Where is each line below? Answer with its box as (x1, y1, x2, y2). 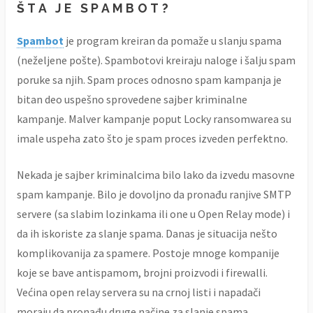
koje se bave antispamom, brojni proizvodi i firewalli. (17, 265, 268, 279)
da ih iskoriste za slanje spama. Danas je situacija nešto (17, 226, 277, 240)
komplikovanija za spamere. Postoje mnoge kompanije (17, 245, 279, 260)
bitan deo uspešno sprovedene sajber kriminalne (17, 92, 247, 106)
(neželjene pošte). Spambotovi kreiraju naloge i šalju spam (17, 52, 296, 67)
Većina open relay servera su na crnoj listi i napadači (17, 284, 261, 299)
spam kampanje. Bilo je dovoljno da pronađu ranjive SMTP (17, 187, 291, 201)
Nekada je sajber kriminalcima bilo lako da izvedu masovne (17, 167, 295, 182)
